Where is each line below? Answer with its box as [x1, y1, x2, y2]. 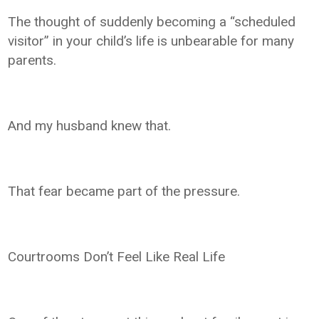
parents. [8, 51, 57, 68]
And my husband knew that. [8, 117, 172, 134]
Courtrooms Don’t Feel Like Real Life [8, 248, 226, 265]
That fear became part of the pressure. [8, 182, 241, 199]
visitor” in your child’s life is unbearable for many [8, 32, 295, 49]
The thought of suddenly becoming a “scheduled [8, 13, 296, 30]
